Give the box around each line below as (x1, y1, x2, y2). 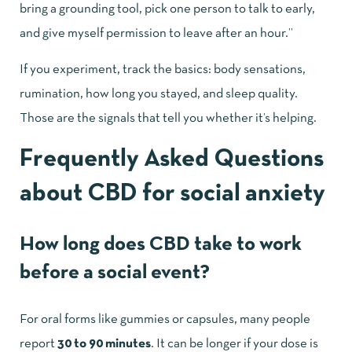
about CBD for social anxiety (20, 183, 325, 206)
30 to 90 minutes (57, 338, 151, 350)
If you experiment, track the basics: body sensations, (20, 64, 306, 76)
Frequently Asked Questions (20, 148, 324, 171)
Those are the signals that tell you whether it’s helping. (20, 112, 317, 125)
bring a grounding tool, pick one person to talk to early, (20, 3, 315, 16)
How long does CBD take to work (20, 236, 302, 255)
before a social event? (20, 264, 210, 283)
